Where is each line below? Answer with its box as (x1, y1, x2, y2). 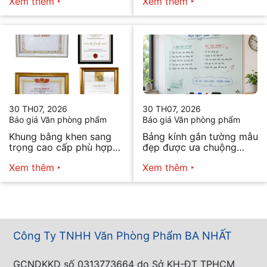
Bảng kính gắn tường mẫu (142, 130, 258, 142)
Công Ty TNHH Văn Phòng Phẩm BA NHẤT (13, 228, 232, 242)
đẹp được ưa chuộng (142, 141, 237, 153)
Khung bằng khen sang (9, 130, 111, 142)
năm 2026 (142, 151, 188, 164)
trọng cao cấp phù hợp (9, 141, 113, 153)
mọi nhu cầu (9, 151, 64, 164)
